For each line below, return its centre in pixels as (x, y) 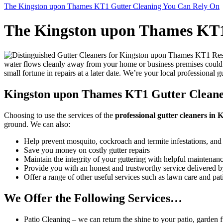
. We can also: (48, 124)
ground (15, 124)
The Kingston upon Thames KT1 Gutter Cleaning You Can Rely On (112, 6)
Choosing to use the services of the (59, 115)
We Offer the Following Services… (93, 198)
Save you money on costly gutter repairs (87, 150)
